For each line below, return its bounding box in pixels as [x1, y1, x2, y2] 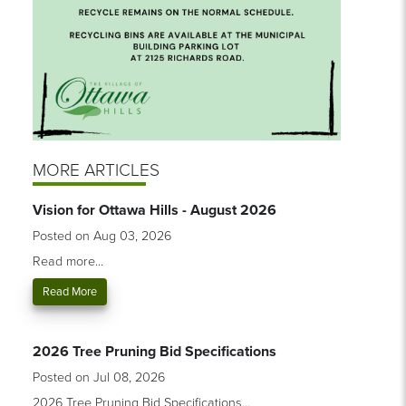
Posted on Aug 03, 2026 [32, 228, 171, 245]
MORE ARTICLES [32, 159, 159, 181]
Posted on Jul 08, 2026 [32, 370, 165, 386]
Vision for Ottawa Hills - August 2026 [32, 201, 276, 220]
